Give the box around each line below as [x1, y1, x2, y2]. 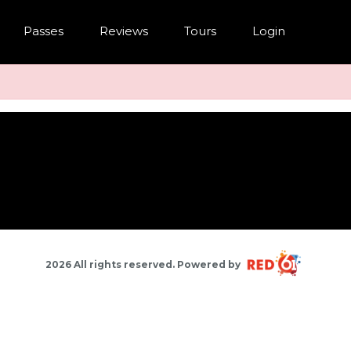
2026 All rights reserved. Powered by [45, 258, 243, 270]
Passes [24, 23, 63, 38]
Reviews [100, 23, 148, 38]
